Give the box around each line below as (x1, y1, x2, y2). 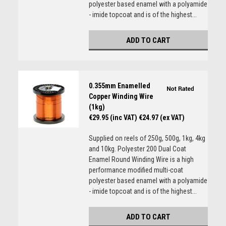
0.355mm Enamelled (88, 82, 150, 90)
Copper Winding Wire (88, 92, 153, 100)
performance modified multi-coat (88, 166, 183, 174)
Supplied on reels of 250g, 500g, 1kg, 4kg (88, 134, 205, 142)
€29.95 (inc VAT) (88, 114, 137, 122)
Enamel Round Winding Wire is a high (88, 155, 194, 163)
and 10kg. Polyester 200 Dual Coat (88, 145, 186, 153)
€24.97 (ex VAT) (138, 114, 185, 122)
